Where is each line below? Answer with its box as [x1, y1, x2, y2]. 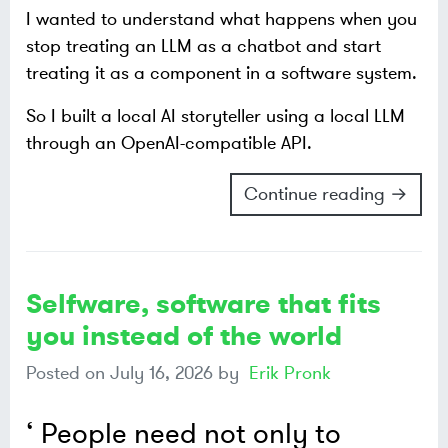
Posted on [26, 361, 110, 386]
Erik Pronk [249, 361, 331, 386]
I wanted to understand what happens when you [26, 7, 417, 32]
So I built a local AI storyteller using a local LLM [26, 104, 405, 129]
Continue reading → [244, 182, 408, 207]
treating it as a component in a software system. [26, 61, 417, 86]
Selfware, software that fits [26, 286, 381, 323]
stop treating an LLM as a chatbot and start [26, 34, 381, 59]
